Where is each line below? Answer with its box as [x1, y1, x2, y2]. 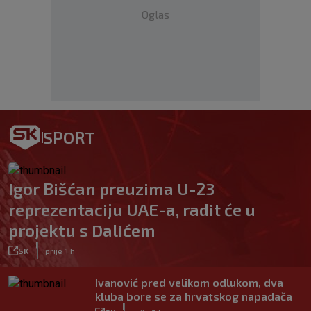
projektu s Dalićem [8, 220, 155, 240]
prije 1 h [45, 245, 75, 255]
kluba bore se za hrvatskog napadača [95, 289, 292, 303]
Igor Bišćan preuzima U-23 [8, 178, 215, 199]
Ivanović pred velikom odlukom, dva [95, 276, 283, 289]
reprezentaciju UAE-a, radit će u [8, 199, 255, 219]
